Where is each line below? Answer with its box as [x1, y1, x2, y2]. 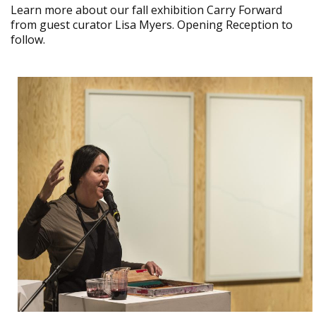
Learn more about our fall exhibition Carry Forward [11, 2, 282, 18]
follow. [11, 32, 45, 47]
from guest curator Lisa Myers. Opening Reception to [11, 17, 293, 32]
